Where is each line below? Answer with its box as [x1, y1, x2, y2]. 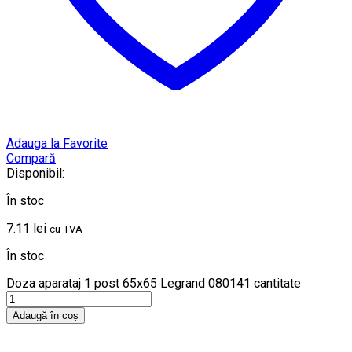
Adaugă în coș [13, 310, 79, 322]
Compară [6, 151, 56, 167]
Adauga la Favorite [6, 136, 108, 152]
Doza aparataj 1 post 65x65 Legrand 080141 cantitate [6, 276, 301, 291]
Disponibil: [6, 166, 64, 181]
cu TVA [49, 223, 82, 236]
